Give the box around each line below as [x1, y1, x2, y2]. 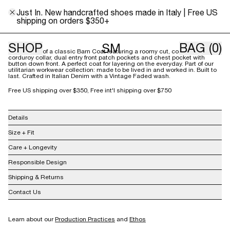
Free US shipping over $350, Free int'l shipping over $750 [8, 87, 171, 94]
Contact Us [8, 188, 41, 196]
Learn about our [8, 216, 55, 223]
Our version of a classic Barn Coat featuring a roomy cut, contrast [8, 48, 196, 55]
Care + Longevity [8, 144, 57, 151]
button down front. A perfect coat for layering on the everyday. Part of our [8, 60, 214, 67]
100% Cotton [21, 124, 59, 131]
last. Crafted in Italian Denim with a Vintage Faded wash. [8, 72, 170, 80]
